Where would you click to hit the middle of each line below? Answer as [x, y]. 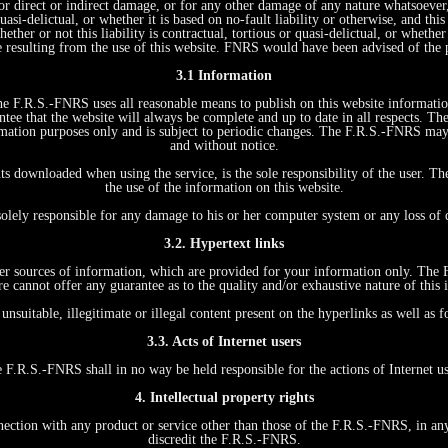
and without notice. [224, 145]
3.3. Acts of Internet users [224, 341]
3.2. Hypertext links [224, 243]
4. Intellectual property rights [224, 397]
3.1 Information [224, 75]
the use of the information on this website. [224, 187]
